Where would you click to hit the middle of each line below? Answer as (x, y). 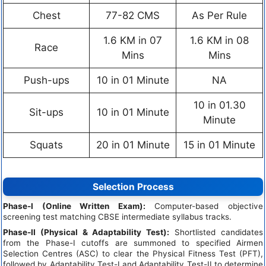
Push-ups (46, 80)
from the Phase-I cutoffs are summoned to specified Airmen (133, 243)
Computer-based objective (204, 206)
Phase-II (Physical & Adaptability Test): (86, 232)
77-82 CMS (133, 15)
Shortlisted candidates (216, 232)
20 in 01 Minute (133, 145)
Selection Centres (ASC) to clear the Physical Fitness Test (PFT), (133, 254)
